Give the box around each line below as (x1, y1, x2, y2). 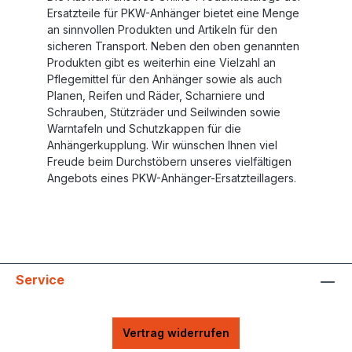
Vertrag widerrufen (123, 326, 229, 339)
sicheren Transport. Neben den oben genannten (47, 39, 299, 53)
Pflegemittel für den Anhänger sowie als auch (47, 72, 282, 86)
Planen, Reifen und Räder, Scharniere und (47, 89, 265, 102)
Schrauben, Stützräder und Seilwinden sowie (47, 105, 280, 119)
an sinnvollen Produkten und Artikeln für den (47, 23, 277, 36)
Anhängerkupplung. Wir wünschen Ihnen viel (47, 138, 277, 152)
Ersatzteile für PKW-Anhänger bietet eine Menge (47, 6, 299, 20)
